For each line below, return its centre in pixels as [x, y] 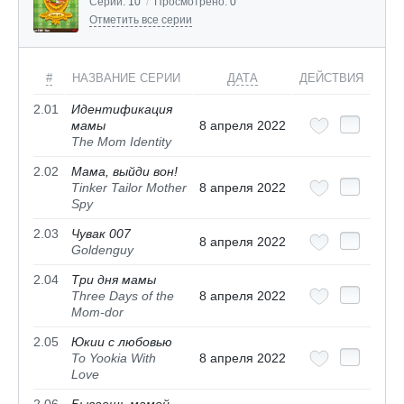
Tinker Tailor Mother [129, 187]
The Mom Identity [121, 141]
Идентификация [122, 109]
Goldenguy [102, 249]
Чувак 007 [101, 233]
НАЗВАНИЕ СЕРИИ [126, 78]
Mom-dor [97, 312]
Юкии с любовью [122, 341]
